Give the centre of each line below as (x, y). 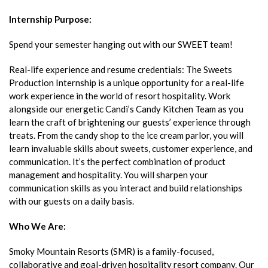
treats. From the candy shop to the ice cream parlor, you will (126, 135)
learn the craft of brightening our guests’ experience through (130, 122)
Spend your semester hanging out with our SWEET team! (121, 44)
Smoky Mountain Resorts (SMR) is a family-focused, (111, 251)
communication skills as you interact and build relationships (126, 188)
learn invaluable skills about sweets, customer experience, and (131, 148)
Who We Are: (37, 226)
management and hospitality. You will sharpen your (109, 174)
